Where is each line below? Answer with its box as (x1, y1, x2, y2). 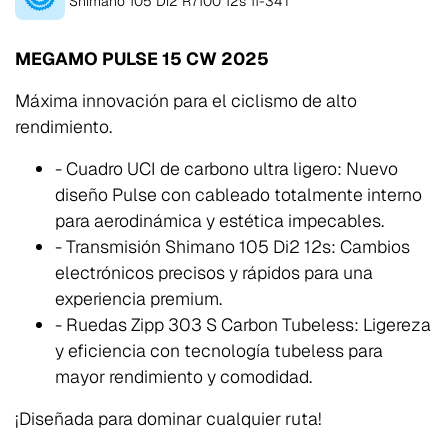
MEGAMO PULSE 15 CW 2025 (15, 47, 269, 71)
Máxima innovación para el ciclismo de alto (15, 89, 357, 113)
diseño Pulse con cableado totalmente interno (55, 183, 422, 207)
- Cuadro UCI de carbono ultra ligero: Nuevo (55, 157, 398, 181)
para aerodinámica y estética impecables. (55, 209, 384, 233)
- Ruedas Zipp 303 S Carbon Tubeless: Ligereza (55, 313, 431, 337)
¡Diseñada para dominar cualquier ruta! (15, 407, 322, 431)
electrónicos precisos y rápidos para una (55, 261, 373, 285)
